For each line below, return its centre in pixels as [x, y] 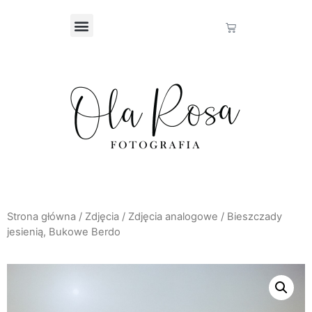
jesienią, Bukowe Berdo [64, 232]
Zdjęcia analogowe [173, 217]
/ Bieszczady [250, 217]
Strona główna [41, 217]
